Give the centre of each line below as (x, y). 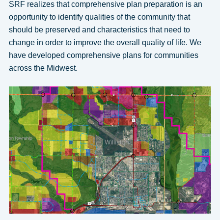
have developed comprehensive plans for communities (103, 55)
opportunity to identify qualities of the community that (99, 17)
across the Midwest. (43, 68)
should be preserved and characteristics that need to (99, 29)
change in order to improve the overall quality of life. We (105, 42)
